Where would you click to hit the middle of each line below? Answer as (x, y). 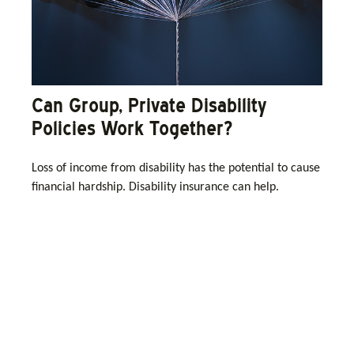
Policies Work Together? (132, 129)
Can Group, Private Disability (149, 106)
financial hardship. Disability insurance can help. (155, 188)
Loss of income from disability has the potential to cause (176, 169)
